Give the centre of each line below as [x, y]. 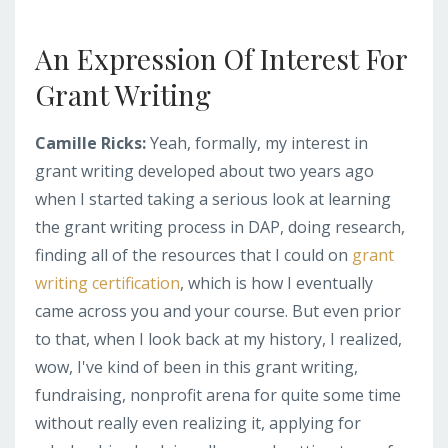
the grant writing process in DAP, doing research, [220, 226]
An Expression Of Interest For [221, 58]
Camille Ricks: [92, 142]
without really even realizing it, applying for [198, 422]
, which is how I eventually [276, 282]
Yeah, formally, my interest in [259, 142]
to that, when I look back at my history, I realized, [218, 338]
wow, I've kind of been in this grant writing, [196, 366]
